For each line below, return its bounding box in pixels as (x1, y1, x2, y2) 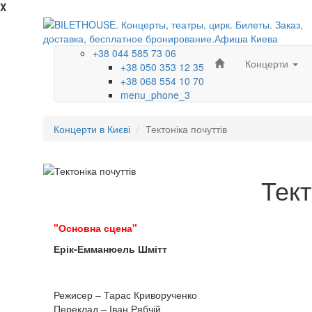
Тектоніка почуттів (146, 122, 227, 136)
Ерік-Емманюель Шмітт (54, 242, 167, 256)
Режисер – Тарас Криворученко (54, 288, 197, 302)
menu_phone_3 (120, 88, 190, 102)
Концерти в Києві (54, 122, 130, 136)
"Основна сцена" (54, 221, 137, 235)
